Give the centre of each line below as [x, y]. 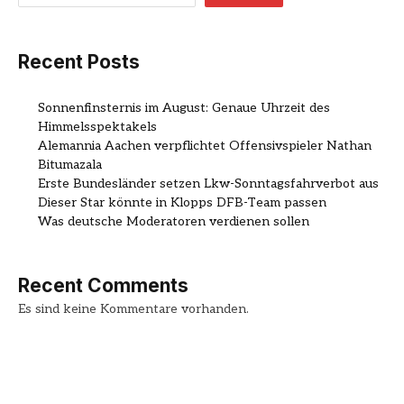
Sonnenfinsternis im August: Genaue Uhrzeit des [184, 108]
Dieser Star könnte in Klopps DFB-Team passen [182, 203]
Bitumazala [70, 165]
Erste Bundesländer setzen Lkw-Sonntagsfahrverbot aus [208, 184]
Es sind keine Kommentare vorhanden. [133, 309]
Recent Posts [79, 61]
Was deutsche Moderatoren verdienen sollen [174, 222]
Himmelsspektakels [97, 127]
